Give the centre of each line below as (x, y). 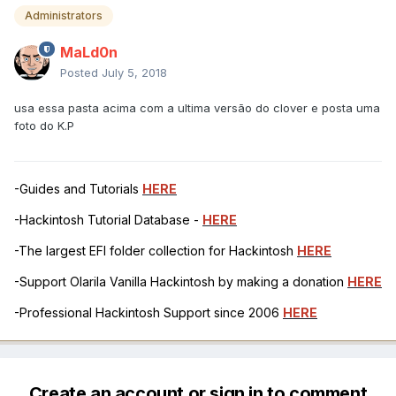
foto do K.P (44, 125)
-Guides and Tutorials (78, 188)
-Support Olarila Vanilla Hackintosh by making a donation (181, 281)
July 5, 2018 (134, 72)
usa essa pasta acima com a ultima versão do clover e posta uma (197, 107)
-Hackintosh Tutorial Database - (108, 219)
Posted (81, 72)
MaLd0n (89, 52)
